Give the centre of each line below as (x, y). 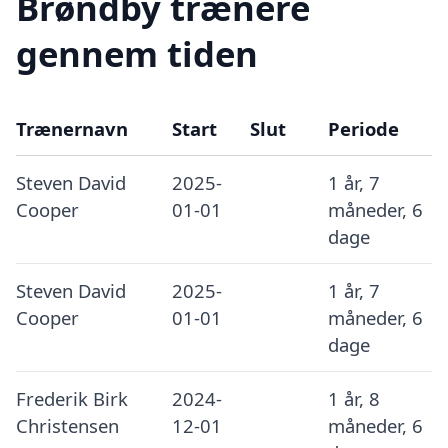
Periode (363, 129)
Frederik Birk (72, 399)
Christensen (67, 426)
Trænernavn (72, 129)
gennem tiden (137, 54)
